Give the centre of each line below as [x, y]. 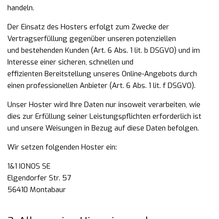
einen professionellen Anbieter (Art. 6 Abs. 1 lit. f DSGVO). [101, 86]
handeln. [21, 8]
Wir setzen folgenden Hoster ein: [62, 147]
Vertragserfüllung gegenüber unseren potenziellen [92, 39]
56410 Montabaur [37, 190]
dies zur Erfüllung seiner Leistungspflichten [80, 116]
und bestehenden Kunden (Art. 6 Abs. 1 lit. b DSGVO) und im [104, 50]
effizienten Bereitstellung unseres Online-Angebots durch [102, 74]
